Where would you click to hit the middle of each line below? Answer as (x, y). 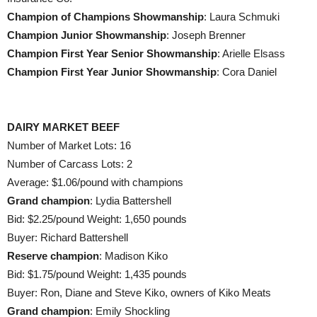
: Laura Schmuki (242, 17)
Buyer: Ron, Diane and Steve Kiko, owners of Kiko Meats (139, 293)
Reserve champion (53, 256)
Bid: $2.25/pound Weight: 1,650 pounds (97, 219)
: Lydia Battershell (131, 201)
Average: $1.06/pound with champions (95, 182)
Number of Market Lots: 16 (69, 145)
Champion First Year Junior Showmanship (112, 72)
